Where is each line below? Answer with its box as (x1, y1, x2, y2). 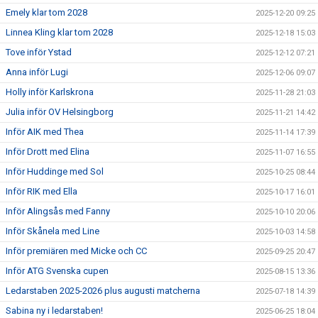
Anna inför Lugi (6, 66, 68, 77)
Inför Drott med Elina (6, 146, 89, 157)
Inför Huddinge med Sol (6, 165, 104, 177)
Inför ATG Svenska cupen (6, 265, 109, 276)
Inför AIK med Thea (6, 126, 84, 137)
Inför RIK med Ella (6, 185, 77, 197)
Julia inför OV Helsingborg (6, 106, 114, 117)
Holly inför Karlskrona (6, 86, 94, 97)
